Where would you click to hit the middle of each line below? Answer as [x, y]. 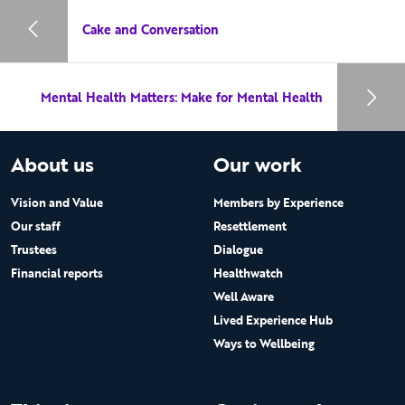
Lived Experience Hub [273, 320]
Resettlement [250, 226]
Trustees [34, 250]
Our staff [36, 226]
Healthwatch [248, 273]
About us [52, 165]
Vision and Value [57, 203]
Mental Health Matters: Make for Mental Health [182, 98]
